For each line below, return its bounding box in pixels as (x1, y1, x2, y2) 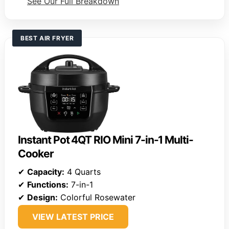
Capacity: (27, 166, 64, 177)
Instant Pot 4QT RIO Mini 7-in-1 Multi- (18, 133, 194, 146)
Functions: (27, 179, 68, 190)
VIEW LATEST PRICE (32, 211, 114, 222)
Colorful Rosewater (58, 192, 135, 202)
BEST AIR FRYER (20, 34, 74, 42)
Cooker (18, 147, 54, 160)
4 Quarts (64, 166, 101, 177)
